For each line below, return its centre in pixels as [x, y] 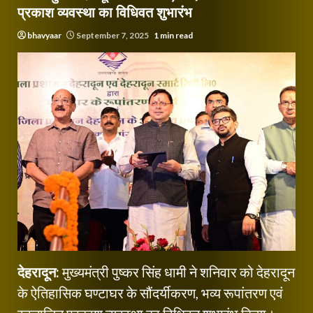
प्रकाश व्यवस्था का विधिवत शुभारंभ [105, 13]
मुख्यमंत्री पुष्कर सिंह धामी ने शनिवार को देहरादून [179, 271]
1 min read [173, 35]
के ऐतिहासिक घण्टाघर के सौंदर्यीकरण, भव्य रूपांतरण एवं [150, 292]
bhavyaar [44, 35]
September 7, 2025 [112, 35]
